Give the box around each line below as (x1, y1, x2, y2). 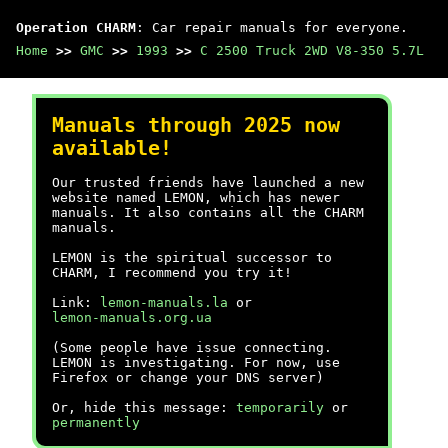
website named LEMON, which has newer (52, 190, 340, 205)
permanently (52, 415, 140, 430)
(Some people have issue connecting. (52, 340, 332, 355)
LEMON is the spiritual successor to (52, 250, 332, 265)
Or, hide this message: (52, 400, 236, 415)
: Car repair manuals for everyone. (136, 20, 408, 35)
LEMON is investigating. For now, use (52, 355, 340, 370)
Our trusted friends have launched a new (52, 175, 364, 190)
